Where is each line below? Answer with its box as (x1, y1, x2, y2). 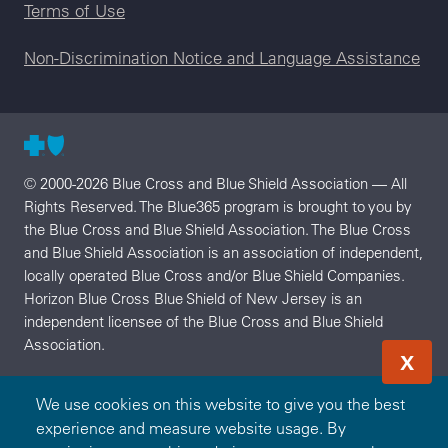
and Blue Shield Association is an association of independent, (24, 242, 423, 262)
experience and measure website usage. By (36, 417, 346, 438)
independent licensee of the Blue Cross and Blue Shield (24, 311, 383, 331)
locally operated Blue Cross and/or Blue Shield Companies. (24, 265, 405, 285)
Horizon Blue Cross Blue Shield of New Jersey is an (24, 288, 362, 308)
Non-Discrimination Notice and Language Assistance (24, 47, 420, 68)
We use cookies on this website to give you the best (36, 393, 405, 414)
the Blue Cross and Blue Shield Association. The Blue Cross (24, 219, 411, 239)
